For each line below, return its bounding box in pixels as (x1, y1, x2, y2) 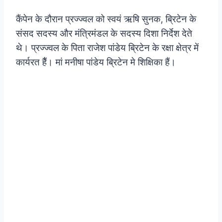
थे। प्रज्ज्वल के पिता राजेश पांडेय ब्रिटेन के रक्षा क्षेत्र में (16, 42, 199, 54)
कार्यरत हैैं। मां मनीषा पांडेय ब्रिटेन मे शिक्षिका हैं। (16, 56, 176, 68)
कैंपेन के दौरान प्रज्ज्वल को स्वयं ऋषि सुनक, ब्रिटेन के (16, 13, 196, 25)
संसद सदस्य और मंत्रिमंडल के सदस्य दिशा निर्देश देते (16, 27, 192, 39)
